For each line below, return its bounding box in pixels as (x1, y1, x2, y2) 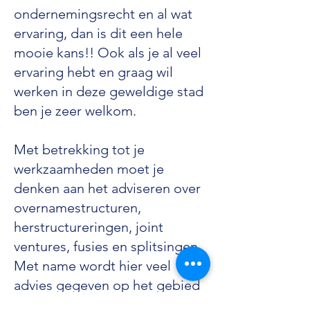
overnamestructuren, (14, 199, 141, 216)
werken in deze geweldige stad (14, 83, 203, 100)
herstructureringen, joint (14, 219, 163, 235)
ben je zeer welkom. (14, 102, 136, 119)
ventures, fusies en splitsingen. (14, 238, 201, 255)
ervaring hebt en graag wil (14, 64, 173, 80)
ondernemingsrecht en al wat (14, 6, 192, 22)
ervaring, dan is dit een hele (14, 25, 183, 42)
